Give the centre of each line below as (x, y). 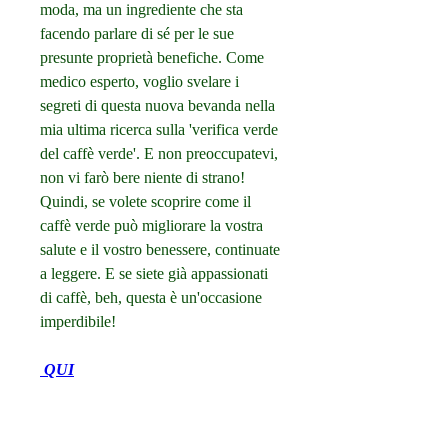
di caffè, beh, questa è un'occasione (151, 298)
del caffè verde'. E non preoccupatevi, (159, 154)
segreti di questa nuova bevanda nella (157, 106)
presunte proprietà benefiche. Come (152, 58)
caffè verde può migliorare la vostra (151, 226)
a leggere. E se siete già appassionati (154, 274)
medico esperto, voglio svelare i (139, 82)
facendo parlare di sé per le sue (137, 34)
